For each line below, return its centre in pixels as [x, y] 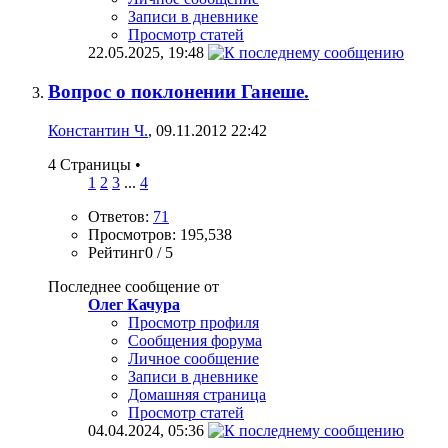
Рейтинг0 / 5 [130, 252]
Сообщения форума [195, 340]
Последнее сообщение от [133, 286]
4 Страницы [91, 164]
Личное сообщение [193, 358]
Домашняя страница [197, 394]
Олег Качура [134, 304]
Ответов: [120, 216]
